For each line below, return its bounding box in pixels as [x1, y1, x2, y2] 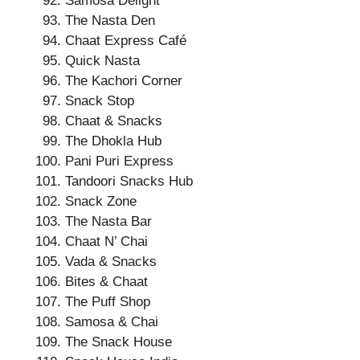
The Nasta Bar [65, 214, 152, 229]
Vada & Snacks [65, 254, 157, 269]
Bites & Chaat [65, 274, 148, 289]
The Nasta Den [65, 13, 155, 28]
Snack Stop [65, 93, 134, 108]
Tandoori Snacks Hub [65, 174, 193, 189]
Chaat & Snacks [65, 113, 162, 129]
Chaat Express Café [65, 33, 186, 48]
